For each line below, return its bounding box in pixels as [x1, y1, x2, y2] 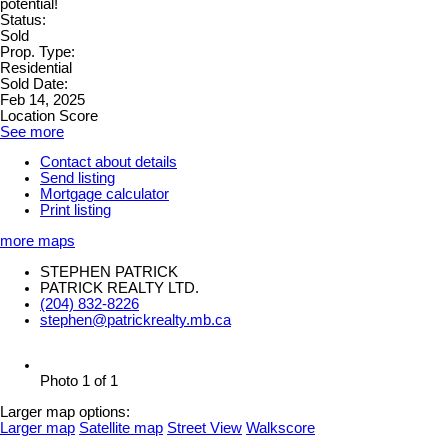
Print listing [40, 202, 111, 219]
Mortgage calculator [40, 186, 169, 203]
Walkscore [246, 419, 315, 436]
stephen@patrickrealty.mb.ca [40, 311, 231, 328]
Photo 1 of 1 [40, 373, 118, 390]
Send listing [40, 170, 115, 187]
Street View [167, 419, 242, 436]
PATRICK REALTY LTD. [40, 279, 199, 296]
